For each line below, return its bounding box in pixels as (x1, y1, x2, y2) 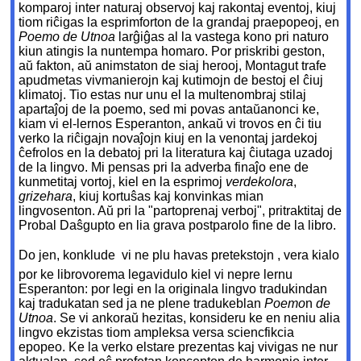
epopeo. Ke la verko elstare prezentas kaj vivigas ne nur (19, 340, 338, 355)
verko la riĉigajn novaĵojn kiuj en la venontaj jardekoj (19, 131, 318, 146)
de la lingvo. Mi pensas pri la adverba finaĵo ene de (19, 160, 309, 175)
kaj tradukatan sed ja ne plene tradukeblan (19, 297, 265, 311)
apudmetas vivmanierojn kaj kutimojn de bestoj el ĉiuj (19, 73, 324, 88)
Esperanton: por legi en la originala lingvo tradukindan (19, 282, 328, 297)
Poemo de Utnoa (19, 30, 116, 44)
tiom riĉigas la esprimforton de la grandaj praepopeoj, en (19, 15, 340, 30)
